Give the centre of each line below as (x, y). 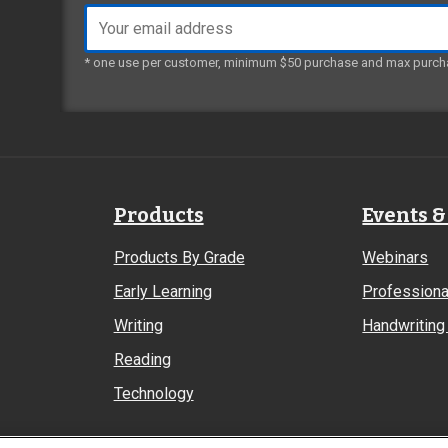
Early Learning (162, 291)
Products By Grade (179, 257)
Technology (153, 393)
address (112, 39)
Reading (142, 359)
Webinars (395, 257)
